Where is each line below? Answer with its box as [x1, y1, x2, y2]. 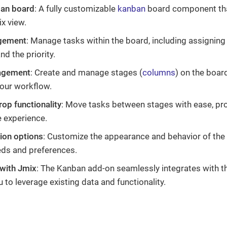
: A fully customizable [34, 4, 118, 14]
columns [142, 67, 175, 78]
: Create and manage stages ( [30, 67, 142, 78]
